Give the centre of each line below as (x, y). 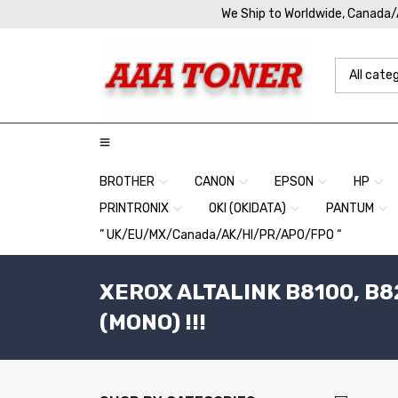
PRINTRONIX (134, 208)
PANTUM (350, 208)
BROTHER (127, 182)
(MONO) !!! (153, 322)
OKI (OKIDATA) (247, 208)
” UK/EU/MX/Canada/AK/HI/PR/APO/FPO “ (221, 235)
